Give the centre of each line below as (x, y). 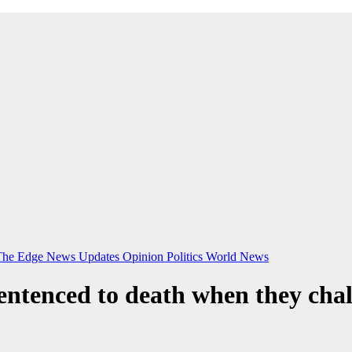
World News (237, 257)
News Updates (84, 257)
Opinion (145, 257)
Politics (186, 257)
